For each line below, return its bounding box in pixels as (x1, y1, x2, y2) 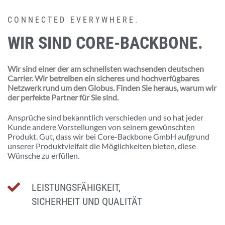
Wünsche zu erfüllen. (8, 150, 79, 160)
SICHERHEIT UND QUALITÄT (32, 195, 142, 207)
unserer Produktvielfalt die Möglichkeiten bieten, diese (8, 141, 196, 151)
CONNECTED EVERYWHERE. (8, 15, 139, 25)
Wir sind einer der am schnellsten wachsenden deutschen (8, 63, 204, 73)
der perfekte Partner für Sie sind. (8, 92, 119, 102)
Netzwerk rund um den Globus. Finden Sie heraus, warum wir (8, 82, 216, 92)
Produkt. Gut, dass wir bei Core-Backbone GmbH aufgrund (8, 131, 209, 141)
